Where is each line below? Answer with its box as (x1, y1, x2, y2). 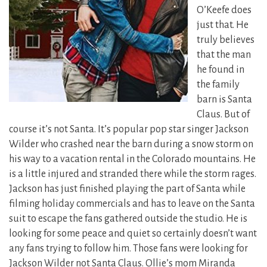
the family (197, 79, 240, 91)
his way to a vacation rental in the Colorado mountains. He (9, 154, 256, 165)
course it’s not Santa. (9, 124, 98, 135)
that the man (197, 49, 251, 61)
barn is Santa (197, 94, 252, 105)
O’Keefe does (197, 5, 252, 16)
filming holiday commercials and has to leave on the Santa (9, 198, 255, 210)
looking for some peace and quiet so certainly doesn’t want (9, 228, 257, 240)
